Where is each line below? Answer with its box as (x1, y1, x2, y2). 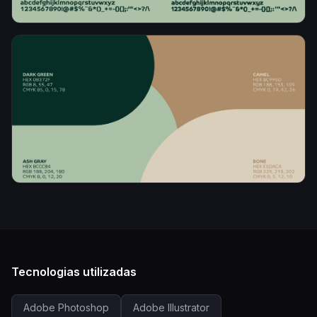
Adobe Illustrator (133, 301, 209, 314)
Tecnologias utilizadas (11, 265, 137, 279)
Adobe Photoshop (23, 301, 109, 314)
